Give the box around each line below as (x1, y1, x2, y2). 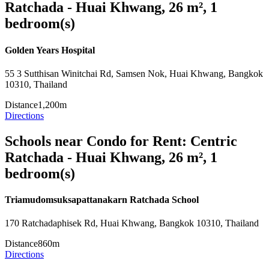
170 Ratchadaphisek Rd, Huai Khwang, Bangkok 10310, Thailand (5, 218, 259, 229)
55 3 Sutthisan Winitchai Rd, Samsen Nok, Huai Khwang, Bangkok (5, 68, 263, 79)
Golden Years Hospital (5, 44, 95, 55)
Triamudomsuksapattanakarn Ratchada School (5, 195, 199, 205)
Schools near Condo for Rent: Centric (5, 133, 237, 149)
